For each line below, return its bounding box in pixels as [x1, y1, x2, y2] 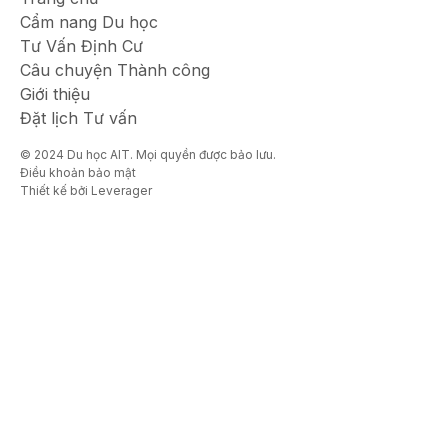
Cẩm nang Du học [20, 12, 158, 33]
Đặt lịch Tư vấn [20, 108, 137, 129]
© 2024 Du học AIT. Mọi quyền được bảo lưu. [20, 147, 276, 163]
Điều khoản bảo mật [20, 165, 136, 181]
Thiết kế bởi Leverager [20, 183, 152, 199]
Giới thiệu [20, 84, 90, 105]
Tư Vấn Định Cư [20, 36, 143, 57]
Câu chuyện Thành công [20, 60, 210, 81]
